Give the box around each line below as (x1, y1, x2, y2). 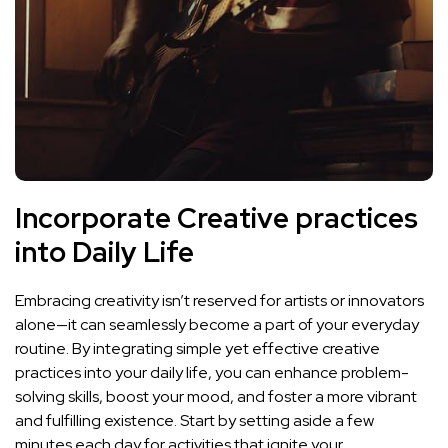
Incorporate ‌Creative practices (15, 199, 418, 238)
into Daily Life (15, 233, 194, 272)
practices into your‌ (15, 362, 150, 384)
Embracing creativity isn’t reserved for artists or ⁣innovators (15, 290, 424, 312)
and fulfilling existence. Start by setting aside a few (15, 410, 374, 432)
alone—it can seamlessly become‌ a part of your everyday (15, 314, 419, 336)
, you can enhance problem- (208, 362, 409, 384)
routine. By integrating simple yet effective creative (15, 338, 380, 360)
